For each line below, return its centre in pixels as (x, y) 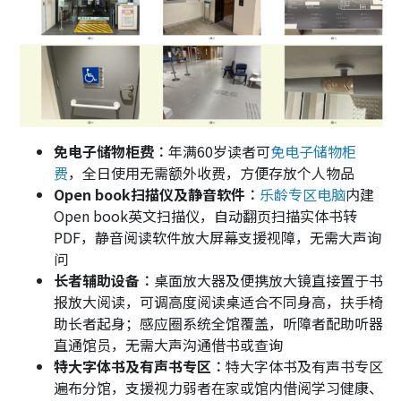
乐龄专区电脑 (303, 194)
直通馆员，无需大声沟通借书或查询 (168, 344)
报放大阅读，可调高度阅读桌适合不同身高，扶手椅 (218, 301)
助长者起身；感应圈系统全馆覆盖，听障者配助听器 (218, 323)
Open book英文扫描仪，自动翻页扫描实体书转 (205, 215)
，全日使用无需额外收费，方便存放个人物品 (211, 172)
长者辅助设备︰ (104, 280)
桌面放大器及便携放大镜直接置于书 (269, 280)
